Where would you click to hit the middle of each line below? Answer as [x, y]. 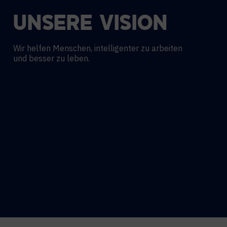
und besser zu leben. [51, 58]
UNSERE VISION [90, 25]
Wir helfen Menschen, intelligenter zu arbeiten [98, 48]
